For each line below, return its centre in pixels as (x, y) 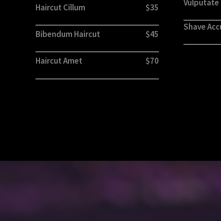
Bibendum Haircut (68, 34)
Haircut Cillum (60, 8)
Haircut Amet (59, 61)
